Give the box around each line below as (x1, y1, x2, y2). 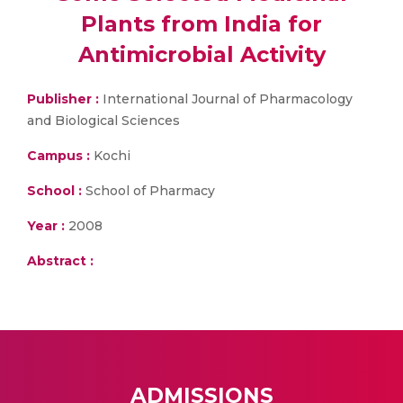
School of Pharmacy (82, 183, 215, 199)
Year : (27, 218, 65, 234)
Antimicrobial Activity (77, 41, 326, 67)
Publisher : (27, 91, 103, 107)
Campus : (27, 148, 90, 164)
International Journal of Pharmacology (103, 91, 353, 107)
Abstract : (27, 253, 94, 269)
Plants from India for (81, 11, 322, 37)
